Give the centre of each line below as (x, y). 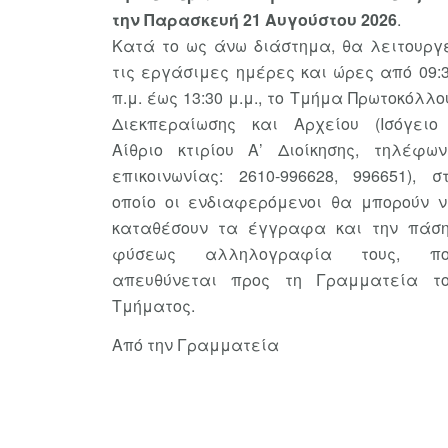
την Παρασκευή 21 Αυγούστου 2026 (254, 19)
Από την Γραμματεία (195, 344)
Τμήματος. (153, 305)
